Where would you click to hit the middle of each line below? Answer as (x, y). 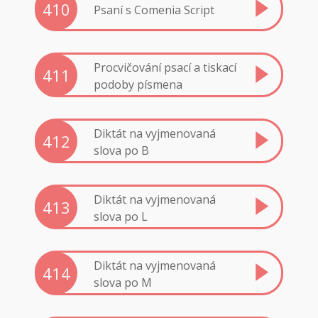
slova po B (121, 150)
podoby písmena (138, 84)
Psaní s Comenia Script (154, 10)
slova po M (123, 282)
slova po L (121, 216)
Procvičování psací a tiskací (165, 67)
